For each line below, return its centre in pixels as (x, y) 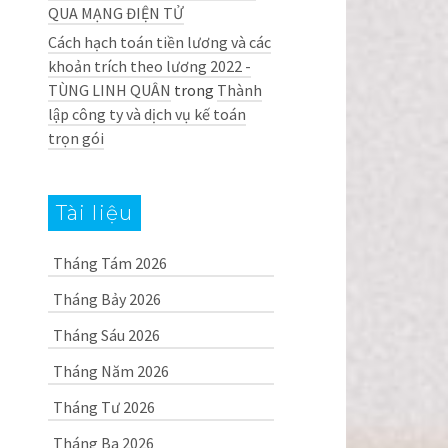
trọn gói (75, 138)
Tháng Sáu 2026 (106, 335)
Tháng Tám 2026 (109, 263)
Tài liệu (94, 213)
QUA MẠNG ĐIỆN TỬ (115, 13)
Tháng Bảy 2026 (106, 299)
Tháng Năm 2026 (110, 371)
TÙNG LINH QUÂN (109, 90)
